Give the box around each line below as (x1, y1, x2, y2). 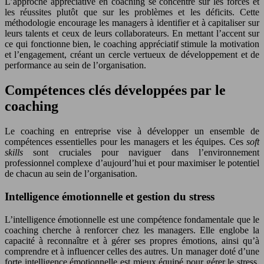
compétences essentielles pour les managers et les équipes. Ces (5, 137, 246, 147)
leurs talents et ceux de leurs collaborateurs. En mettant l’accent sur (5, 28, 259, 39)
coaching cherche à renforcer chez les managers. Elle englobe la (5, 225, 259, 235)
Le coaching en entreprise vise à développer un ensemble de (5, 126, 259, 137)
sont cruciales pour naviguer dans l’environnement (33, 147, 260, 158)
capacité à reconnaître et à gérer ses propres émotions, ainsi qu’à (5, 235, 259, 246)
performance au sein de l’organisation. (5, 60, 146, 71)
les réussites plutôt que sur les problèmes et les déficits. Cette (5, 7, 259, 18)
